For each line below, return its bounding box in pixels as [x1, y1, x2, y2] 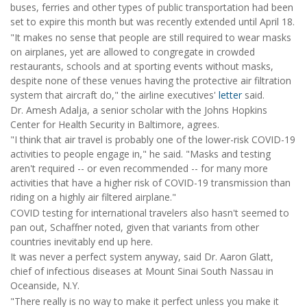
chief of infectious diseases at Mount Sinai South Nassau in [10, 265, 273, 278]
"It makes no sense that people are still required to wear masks [10, 30, 291, 44]
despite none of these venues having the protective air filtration [10, 73, 291, 87]
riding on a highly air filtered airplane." [10, 191, 176, 204]
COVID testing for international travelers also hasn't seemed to [10, 206, 289, 219]
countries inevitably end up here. [10, 234, 153, 248]
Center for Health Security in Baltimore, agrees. [10, 118, 219, 132]
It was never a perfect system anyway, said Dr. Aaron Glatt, [10, 250, 273, 264]
